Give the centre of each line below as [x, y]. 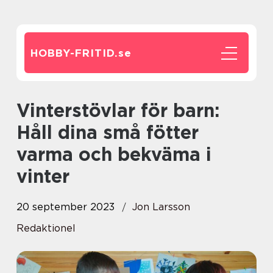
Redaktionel [46, 228]
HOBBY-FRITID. [74, 53]
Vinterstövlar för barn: [23, 110]
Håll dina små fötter [108, 132]
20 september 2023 [66, 207]
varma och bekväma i [114, 154]
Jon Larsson [161, 207]
